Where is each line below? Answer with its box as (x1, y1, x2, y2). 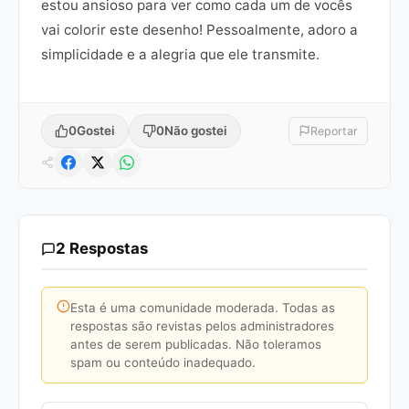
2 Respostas (56, 239, 148, 258)
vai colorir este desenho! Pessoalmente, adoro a (41, 21, 358, 39)
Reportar (310, 124, 358, 139)
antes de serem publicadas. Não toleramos (70, 337, 321, 352)
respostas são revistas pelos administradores (70, 319, 334, 334)
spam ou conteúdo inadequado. (70, 355, 256, 371)
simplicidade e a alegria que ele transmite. (41, 46, 320, 64)
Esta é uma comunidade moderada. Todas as (70, 300, 335, 316)
